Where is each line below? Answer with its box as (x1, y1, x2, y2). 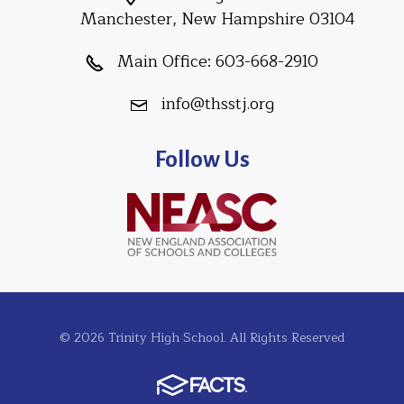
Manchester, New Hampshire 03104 (80, 5, 355, 32)
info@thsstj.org (161, 90, 274, 117)
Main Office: (113, 48, 216, 75)
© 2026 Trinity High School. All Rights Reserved (60, 327, 344, 348)
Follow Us (154, 147, 250, 171)
